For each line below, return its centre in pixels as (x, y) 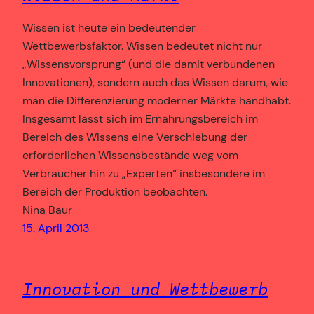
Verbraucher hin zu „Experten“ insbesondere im (144, 173)
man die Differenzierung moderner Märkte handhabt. (157, 100)
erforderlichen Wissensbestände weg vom (130, 155)
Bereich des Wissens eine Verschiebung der (135, 137)
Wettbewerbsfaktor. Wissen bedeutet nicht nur (142, 46)
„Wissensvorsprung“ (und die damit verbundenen (149, 64)
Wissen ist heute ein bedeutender (109, 27)
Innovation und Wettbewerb (145, 289)
